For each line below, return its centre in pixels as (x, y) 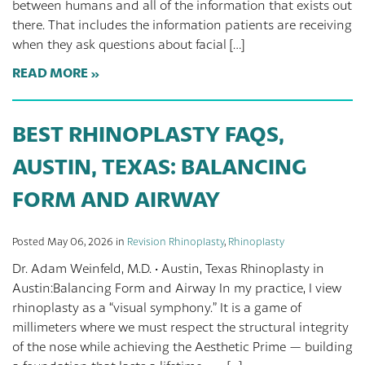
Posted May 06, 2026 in (70, 242)
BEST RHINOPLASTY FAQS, (148, 134)
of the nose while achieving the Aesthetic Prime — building (182, 347)
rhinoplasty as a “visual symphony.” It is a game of (157, 308)
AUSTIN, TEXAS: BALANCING (159, 166)
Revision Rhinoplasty (176, 242)
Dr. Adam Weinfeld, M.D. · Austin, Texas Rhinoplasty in (168, 268)
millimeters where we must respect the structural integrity (180, 327)
